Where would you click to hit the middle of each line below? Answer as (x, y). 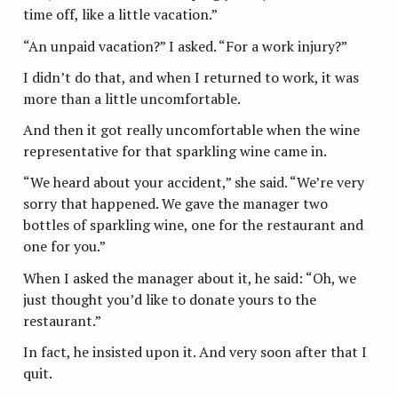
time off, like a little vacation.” (121, 15)
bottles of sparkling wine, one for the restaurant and (194, 225)
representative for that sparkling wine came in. (175, 151)
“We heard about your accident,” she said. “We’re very (194, 183)
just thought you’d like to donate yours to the (170, 299)
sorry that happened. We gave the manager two (176, 204)
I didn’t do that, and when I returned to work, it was (191, 77)
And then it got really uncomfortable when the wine (192, 130)
